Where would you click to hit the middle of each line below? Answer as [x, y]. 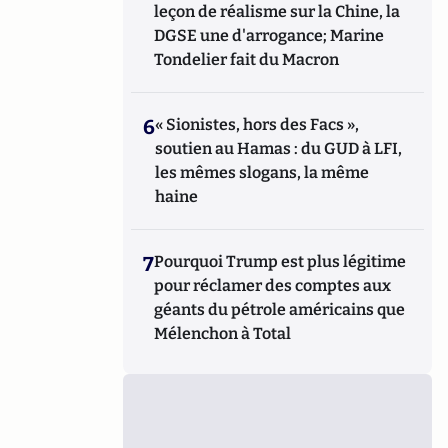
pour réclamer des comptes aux [273, 285]
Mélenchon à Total [223, 333]
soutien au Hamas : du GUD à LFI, [279, 148]
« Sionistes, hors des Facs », [257, 124]
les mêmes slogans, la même [262, 172]
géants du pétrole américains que [280, 309]
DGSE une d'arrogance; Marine [269, 35]
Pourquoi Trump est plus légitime [280, 261]
